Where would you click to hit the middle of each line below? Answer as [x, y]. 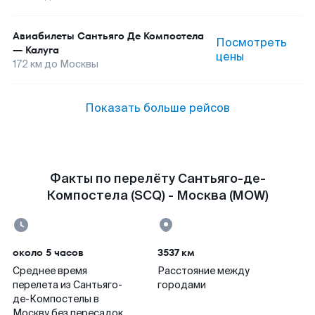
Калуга [42, 50]
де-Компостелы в [56, 299]
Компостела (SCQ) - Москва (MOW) [157, 195]
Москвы [79, 64]
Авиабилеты [44, 36]
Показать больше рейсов [157, 108]
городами [182, 285]
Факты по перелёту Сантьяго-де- [157, 179]
